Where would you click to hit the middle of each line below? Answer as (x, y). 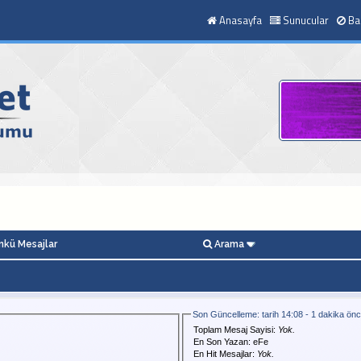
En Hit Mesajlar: (225, 353)
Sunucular (305, 20)
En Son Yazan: (223, 341)
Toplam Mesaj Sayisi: (235, 329)
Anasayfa (240, 20)
